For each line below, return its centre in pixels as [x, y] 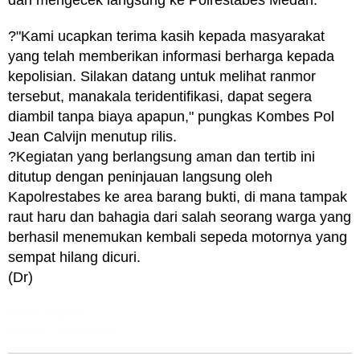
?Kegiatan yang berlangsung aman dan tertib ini [162, 157]
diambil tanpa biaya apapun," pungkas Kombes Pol [171, 117]
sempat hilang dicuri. [74, 257]
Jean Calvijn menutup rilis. [92, 137]
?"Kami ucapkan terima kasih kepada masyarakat [166, 36]
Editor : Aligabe [45, 313]
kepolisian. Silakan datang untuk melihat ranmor [162, 76]
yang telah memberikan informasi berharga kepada [171, 56]
